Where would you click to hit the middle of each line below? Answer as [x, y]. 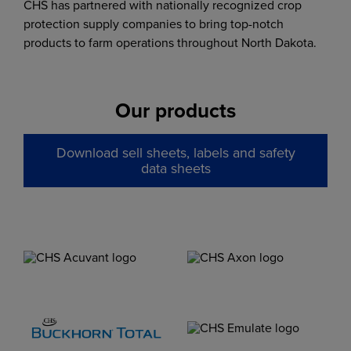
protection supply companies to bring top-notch [154, 24]
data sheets [175, 168]
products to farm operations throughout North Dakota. [170, 43]
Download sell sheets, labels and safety [175, 153]
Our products [175, 110]
